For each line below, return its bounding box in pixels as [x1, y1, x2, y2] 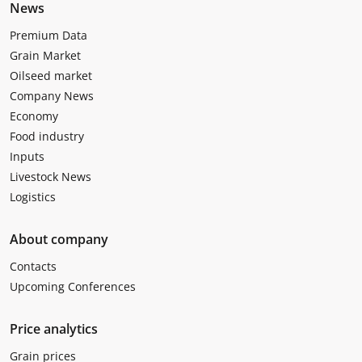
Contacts [10, 258, 57, 274]
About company [10, 229, 108, 248]
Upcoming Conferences [10, 278, 136, 294]
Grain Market [10, 47, 81, 63]
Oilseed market [10, 67, 92, 83]
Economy [10, 107, 58, 124]
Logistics [10, 188, 56, 204]
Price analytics [10, 319, 98, 338]
